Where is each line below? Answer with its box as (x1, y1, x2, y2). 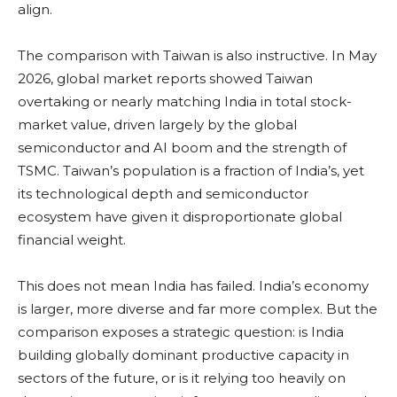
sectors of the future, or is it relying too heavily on (18, 369, 346, 386)
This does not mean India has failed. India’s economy (18, 276, 369, 294)
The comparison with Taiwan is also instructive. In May (18, 46, 377, 64)
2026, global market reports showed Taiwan (18, 69, 313, 87)
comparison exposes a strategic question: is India (18, 323, 344, 340)
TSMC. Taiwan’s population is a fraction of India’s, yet (18, 161, 364, 179)
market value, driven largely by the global (18, 115, 297, 133)
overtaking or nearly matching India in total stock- (18, 92, 352, 110)
